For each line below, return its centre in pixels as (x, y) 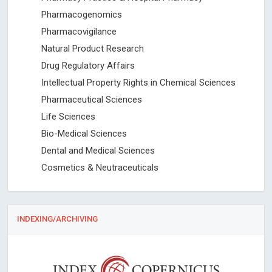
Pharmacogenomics (82, 15)
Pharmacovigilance (79, 32)
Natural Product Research (93, 49)
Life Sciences (68, 117)
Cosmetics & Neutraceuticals (100, 168)
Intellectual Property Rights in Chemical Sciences (138, 83)
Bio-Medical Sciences (84, 134)
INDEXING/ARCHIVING (57, 219)
